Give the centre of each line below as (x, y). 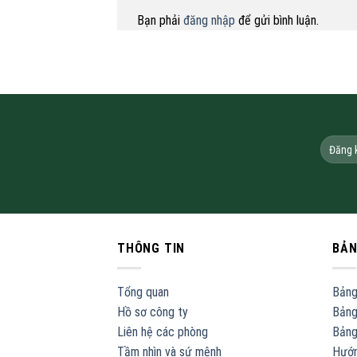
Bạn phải (160, 20)
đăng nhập (209, 20)
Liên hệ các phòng (163, 331)
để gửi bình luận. (277, 20)
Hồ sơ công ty (153, 312)
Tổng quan (143, 292)
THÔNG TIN (151, 249)
